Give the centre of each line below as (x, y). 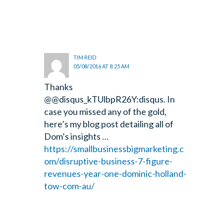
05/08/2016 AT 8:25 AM (102, 66)
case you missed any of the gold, (105, 112)
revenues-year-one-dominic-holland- (115, 174)
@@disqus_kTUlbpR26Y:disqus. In (109, 99)
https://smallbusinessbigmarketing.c (114, 149)
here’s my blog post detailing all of (109, 124)
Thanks (58, 87)
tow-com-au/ (69, 186)
